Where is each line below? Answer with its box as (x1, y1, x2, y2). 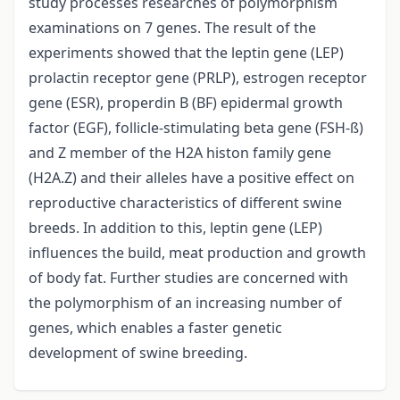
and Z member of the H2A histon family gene (29, 143, 331, 163)
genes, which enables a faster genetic (29, 318, 282, 338)
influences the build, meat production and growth (29, 243, 366, 263)
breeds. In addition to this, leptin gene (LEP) (29, 218, 322, 238)
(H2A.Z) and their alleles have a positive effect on (29, 168, 354, 188)
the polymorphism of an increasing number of (29, 293, 342, 313)
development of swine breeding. (29, 343, 247, 363)
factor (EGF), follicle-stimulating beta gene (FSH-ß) (29, 118, 363, 138)
